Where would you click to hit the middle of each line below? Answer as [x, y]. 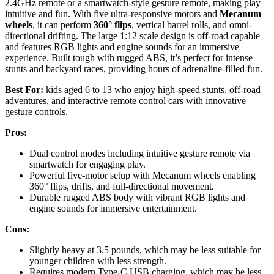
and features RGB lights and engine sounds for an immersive [122, 47]
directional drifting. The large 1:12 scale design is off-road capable [132, 36]
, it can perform [63, 25]
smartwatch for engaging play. [87, 165]
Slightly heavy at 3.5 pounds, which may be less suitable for [145, 250]
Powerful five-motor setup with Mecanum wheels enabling [143, 176]
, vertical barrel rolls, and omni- [192, 25]
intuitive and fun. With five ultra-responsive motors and [112, 14]
